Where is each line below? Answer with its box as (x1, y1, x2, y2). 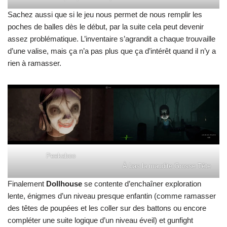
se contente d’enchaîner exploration (82, 179, 201, 188)
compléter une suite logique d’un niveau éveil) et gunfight (8, 215, 193, 224)
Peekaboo (46, 152, 75, 160)
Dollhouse (46, 179, 82, 188)
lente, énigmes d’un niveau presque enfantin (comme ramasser (8, 191, 216, 200)
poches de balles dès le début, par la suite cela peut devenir (8, 22, 204, 31)
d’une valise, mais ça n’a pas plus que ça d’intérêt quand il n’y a (8, 47, 216, 56)
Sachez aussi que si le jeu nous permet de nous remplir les (8, 10, 202, 19)
